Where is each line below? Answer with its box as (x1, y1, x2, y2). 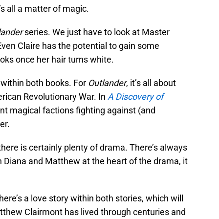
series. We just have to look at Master (22, 27, 170, 38)
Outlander (88, 78, 126, 88)
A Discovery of (108, 91, 163, 102)
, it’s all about (126, 78, 176, 88)
